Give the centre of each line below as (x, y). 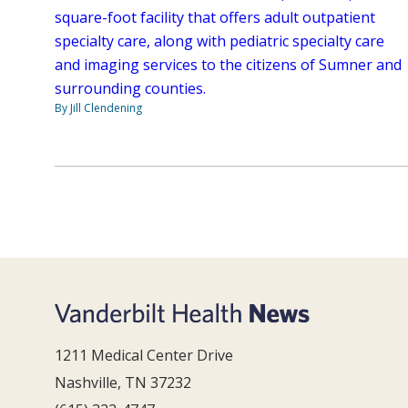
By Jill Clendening (98, 108)
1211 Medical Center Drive (144, 355)
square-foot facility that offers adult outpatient (215, 18)
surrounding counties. (130, 89)
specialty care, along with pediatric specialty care (219, 41)
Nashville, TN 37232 (123, 382)
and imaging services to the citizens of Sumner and (228, 65)
